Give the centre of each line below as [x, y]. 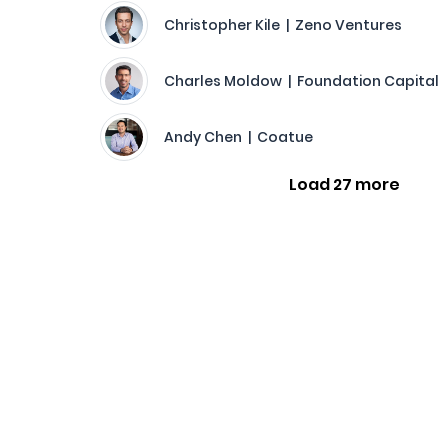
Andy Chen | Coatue [238, 137]
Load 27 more [344, 184]
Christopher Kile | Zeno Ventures [283, 25]
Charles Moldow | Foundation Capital [301, 81]
